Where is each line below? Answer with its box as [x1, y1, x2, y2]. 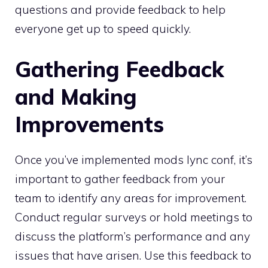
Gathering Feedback [15, 55, 224, 83]
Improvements [15, 110, 164, 138]
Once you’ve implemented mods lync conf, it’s [15, 152, 252, 167]
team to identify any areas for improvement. [15, 190, 246, 205]
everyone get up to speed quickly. [15, 22, 191, 36]
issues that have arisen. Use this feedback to [15, 248, 251, 263]
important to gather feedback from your [15, 171, 225, 186]
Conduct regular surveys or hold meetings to [15, 209, 252, 224]
